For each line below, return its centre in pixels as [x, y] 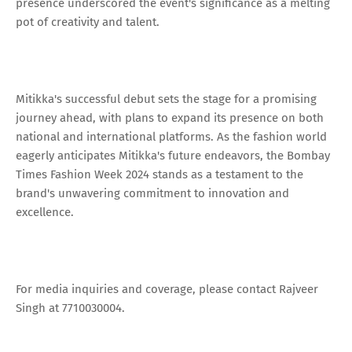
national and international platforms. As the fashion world [171, 136]
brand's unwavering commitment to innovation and [152, 193]
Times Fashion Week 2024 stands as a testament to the [159, 174]
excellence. [45, 212]
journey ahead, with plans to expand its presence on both [170, 117]
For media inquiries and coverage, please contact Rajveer [167, 289]
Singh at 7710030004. [70, 308]
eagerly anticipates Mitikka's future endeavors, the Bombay [173, 155]
